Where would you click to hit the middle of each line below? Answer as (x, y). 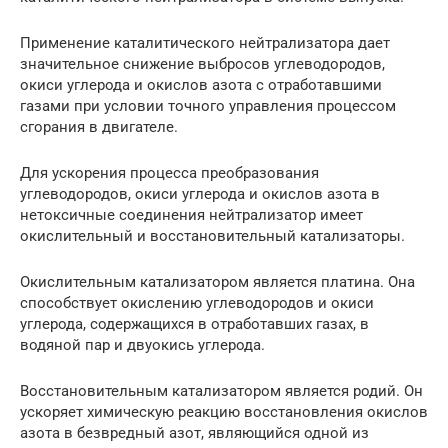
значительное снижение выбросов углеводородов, (202, 63)
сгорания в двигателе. (99, 126)
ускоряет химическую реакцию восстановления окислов (224, 411)
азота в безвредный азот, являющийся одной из (194, 432)
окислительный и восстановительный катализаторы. (212, 235)
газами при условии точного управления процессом (208, 105)
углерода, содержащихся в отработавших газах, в (194, 323)
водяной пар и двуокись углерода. (142, 344)
